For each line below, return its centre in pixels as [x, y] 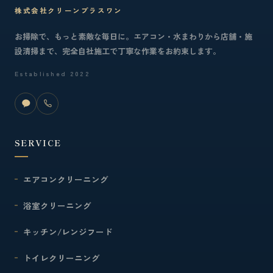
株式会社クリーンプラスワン [69, 10]
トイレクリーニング [62, 257]
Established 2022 [52, 73]
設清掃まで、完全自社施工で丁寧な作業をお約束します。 [118, 51]
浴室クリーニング [57, 205]
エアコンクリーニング [66, 179]
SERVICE [38, 142]
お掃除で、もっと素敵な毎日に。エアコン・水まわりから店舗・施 [133, 36]
